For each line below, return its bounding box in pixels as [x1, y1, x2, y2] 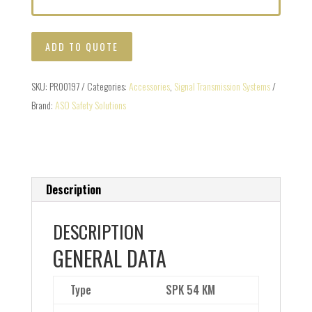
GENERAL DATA [52, 242, 166, 274]
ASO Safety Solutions [54, 97, 126, 113]
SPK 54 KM [165, 281, 215, 299]
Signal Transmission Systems [173, 79, 270, 94]
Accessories [128, 79, 170, 94]
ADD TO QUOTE [45, 39, 118, 54]
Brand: [31, 97, 55, 113]
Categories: [86, 79, 129, 94]
